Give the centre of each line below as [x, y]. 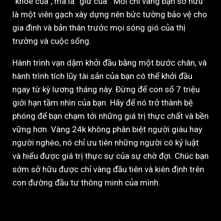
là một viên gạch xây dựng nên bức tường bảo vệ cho [110, 15]
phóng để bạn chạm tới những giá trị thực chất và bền [110, 116]
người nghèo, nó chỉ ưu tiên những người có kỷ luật [106, 143]
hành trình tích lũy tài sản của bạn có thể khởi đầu [102, 76]
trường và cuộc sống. [52, 41]
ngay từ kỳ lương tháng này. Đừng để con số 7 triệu [106, 90]
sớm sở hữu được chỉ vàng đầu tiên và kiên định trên [108, 169]
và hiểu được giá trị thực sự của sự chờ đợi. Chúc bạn [110, 156]
